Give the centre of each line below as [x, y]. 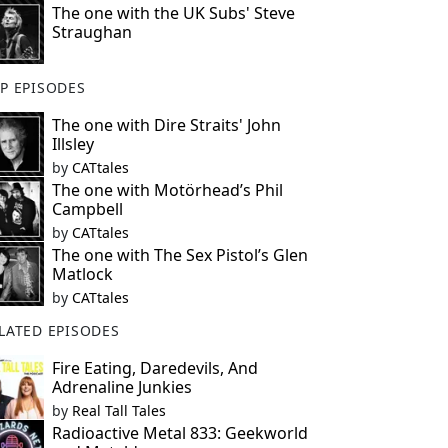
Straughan [91, 32]
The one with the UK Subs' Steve [173, 13]
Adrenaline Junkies [121, 387]
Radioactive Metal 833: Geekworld [179, 433]
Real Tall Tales [118, 410]
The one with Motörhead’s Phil [167, 190]
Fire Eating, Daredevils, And [154, 368]
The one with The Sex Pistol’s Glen [179, 255]
